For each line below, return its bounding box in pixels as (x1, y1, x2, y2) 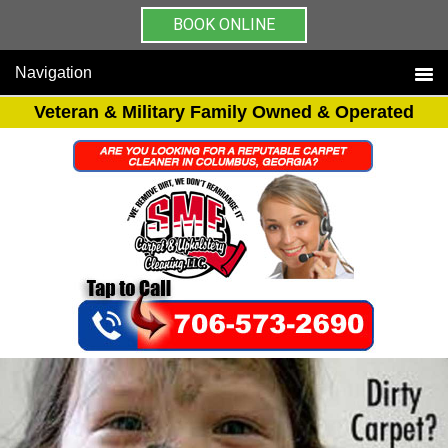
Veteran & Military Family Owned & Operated (34, 102, 414, 122)
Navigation (15, 64, 92, 81)
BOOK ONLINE (173, 15, 275, 34)
